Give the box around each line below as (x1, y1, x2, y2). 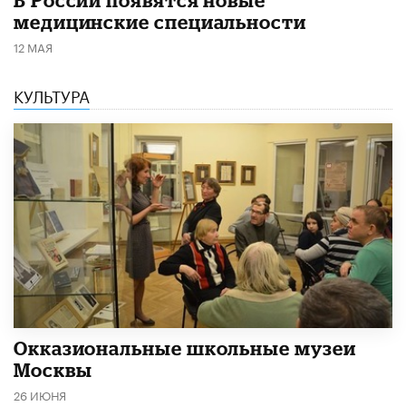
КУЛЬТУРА (14, 81, 90, 107)
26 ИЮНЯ (14, 384, 66, 403)
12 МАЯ (14, 36, 53, 55)
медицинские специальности (14, 10, 306, 33)
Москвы (14, 358, 92, 381)
